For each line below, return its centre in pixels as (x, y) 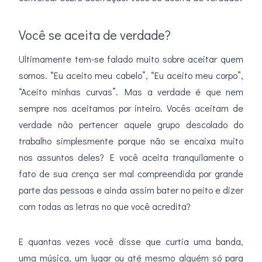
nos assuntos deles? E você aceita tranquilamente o (131, 157)
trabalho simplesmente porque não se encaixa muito (131, 141)
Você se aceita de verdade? (95, 35)
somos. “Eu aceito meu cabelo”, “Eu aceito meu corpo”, (131, 75)
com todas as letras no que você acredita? (105, 206)
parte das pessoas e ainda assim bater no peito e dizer (131, 190)
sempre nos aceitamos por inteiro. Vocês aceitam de (131, 108)
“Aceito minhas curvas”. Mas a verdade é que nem (131, 92)
